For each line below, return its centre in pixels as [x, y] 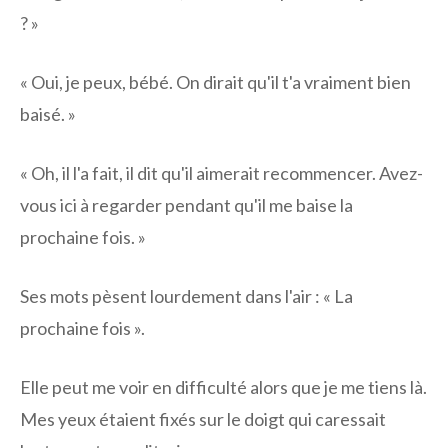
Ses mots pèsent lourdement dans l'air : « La [186, 296]
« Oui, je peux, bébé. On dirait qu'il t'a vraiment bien [215, 82]
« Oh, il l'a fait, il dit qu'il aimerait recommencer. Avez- [221, 173]
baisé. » [48, 114]
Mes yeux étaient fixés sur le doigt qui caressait [203, 419]
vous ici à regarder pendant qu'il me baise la [186, 205]
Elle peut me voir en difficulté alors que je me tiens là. [223, 387]
